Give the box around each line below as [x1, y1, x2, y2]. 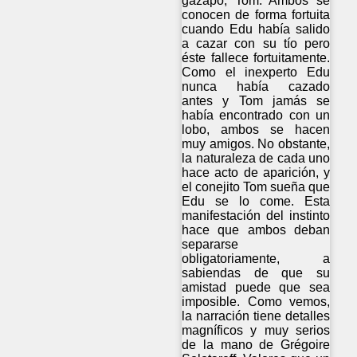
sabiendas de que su [182, 266, 331, 280]
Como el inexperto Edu [182, 65, 331, 80]
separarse [182, 237, 238, 252]
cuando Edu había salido [182, 22, 331, 37]
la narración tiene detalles [182, 309, 331, 324]
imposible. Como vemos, [182, 295, 331, 309]
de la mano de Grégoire [182, 338, 331, 352]
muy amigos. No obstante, [182, 137, 331, 151]
